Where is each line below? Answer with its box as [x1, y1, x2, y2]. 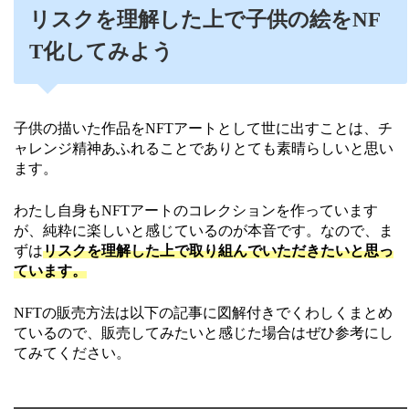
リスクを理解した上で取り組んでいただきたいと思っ [43, 243, 393, 259]
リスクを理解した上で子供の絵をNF [28, 7, 381, 31]
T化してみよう [28, 39, 173, 63]
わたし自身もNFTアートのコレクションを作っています [14, 203, 378, 219]
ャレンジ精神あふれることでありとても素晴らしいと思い [14, 141, 393, 157]
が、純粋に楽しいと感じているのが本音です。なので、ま [14, 223, 393, 239]
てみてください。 [14, 345, 131, 362]
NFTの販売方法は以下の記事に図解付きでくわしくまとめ [14, 305, 393, 321]
